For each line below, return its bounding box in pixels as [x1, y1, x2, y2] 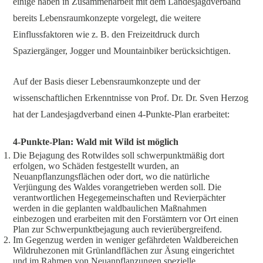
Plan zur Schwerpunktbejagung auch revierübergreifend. [13, 224, 222, 234]
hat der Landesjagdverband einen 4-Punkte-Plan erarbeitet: [13, 109, 230, 119]
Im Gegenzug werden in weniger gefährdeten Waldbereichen [13, 234, 239, 245]
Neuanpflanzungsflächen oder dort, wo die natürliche [13, 171, 210, 181]
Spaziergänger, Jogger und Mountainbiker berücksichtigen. [13, 45, 231, 56]
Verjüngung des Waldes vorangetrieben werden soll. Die [13, 181, 222, 192]
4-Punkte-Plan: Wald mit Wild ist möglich [13, 136, 179, 147]
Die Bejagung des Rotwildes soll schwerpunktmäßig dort [13, 150, 225, 160]
